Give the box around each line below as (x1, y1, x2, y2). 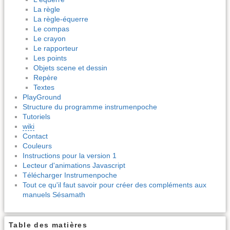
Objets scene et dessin (33, 63, 107, 72)
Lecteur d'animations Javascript (23, 161, 125, 169)
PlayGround (23, 92, 61, 101)
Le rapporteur (33, 44, 78, 52)
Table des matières (9, 220, 88, 229)
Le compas (33, 24, 69, 33)
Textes (33, 83, 54, 91)
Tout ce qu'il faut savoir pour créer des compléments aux (23, 180, 206, 189)
